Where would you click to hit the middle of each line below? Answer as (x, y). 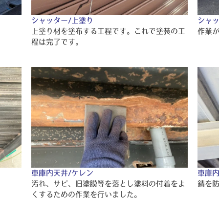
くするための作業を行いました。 (86, 194)
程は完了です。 (57, 42)
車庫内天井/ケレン (62, 173)
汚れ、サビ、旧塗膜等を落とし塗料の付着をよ (108, 183)
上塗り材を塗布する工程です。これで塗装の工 (108, 31)
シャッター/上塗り (62, 20)
